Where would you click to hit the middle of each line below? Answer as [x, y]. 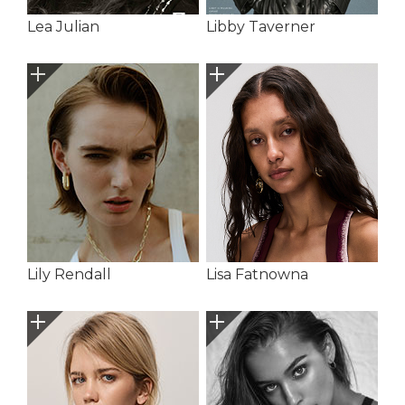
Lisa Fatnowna [257, 274]
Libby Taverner [260, 26]
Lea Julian [63, 26]
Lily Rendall [69, 274]
